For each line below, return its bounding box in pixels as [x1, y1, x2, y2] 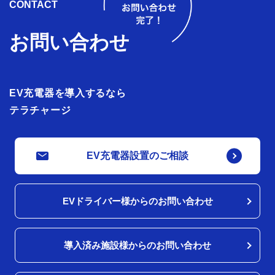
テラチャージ [9, 105, 71, 116]
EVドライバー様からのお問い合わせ [62, 196, 213, 207]
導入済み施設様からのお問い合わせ [64, 240, 211, 251]
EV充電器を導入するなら [9, 88, 126, 99]
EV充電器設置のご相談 [87, 150, 188, 161]
